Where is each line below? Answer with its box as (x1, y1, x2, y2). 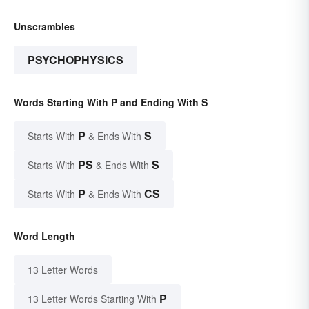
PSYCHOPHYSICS (28, 52, 123, 68)
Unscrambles (14, 19, 75, 34)
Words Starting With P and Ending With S (14, 95, 208, 110)
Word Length (14, 229, 75, 243)
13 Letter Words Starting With (28, 292, 157, 306)
